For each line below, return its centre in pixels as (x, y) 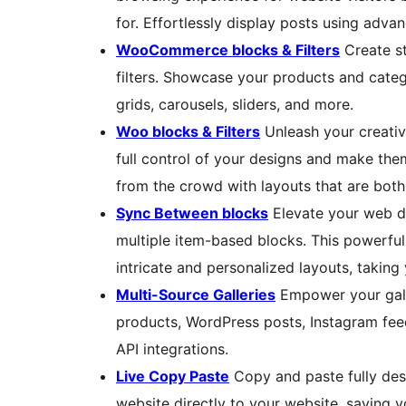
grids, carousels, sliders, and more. (235, 105)
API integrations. (172, 349)
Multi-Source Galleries (196, 295)
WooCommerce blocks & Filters (228, 50)
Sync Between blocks (192, 213)
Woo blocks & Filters (188, 132)
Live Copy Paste (173, 377)
